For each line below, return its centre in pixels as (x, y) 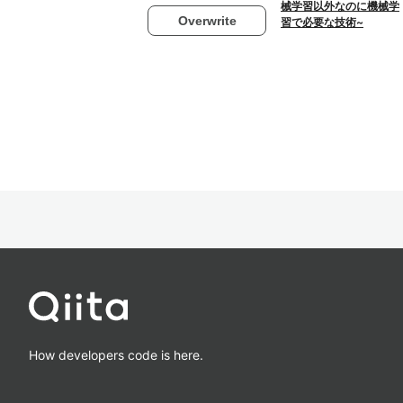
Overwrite (207, 20)
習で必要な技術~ (322, 22)
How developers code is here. (116, 354)
